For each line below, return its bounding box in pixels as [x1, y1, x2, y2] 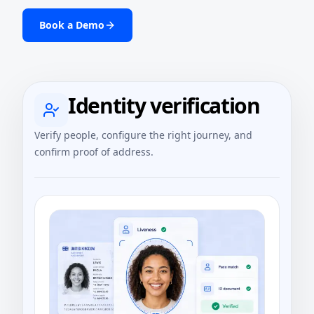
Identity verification [68, 91, 260, 121]
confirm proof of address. [34, 145, 153, 159]
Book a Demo [39, 18, 104, 32]
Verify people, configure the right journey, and [34, 128, 252, 142]
